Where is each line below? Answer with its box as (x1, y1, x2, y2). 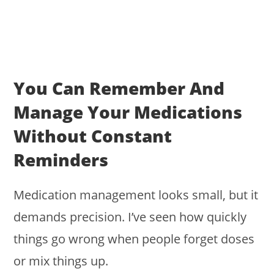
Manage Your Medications (13, 100, 243, 124)
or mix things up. (13, 253, 109, 270)
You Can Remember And (13, 76, 225, 100)
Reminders (13, 148, 109, 172)
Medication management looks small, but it (13, 187, 259, 204)
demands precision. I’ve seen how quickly (13, 209, 247, 226)
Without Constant (13, 124, 172, 148)
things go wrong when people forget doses (13, 231, 255, 248)
